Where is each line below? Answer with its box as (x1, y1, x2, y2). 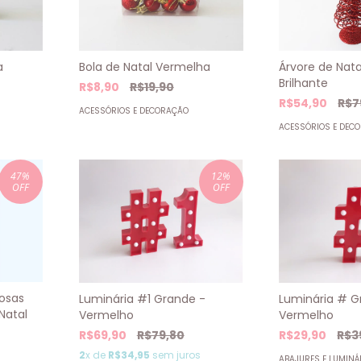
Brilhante (279, 75, 329, 92)
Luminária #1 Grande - (78, 290, 205, 307)
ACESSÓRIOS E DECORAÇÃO (78, 105, 189, 118)
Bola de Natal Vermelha (78, 59, 210, 76)
